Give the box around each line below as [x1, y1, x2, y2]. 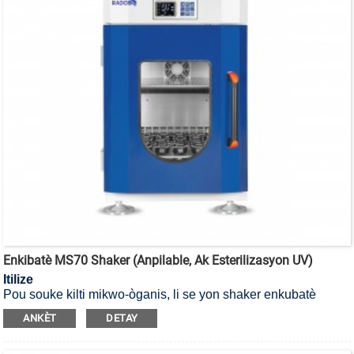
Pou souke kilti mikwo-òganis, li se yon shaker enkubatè [3, 287, 317, 301]
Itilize [3, 272, 34, 286]
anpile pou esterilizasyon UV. [3, 302, 168, 316]
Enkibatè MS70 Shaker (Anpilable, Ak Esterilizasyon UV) [3, 252, 314, 268]
